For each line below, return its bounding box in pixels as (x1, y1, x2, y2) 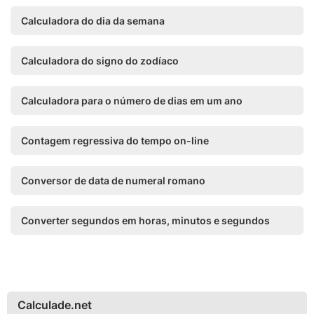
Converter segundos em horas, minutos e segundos (21, 214, 270, 226)
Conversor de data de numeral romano (21, 175, 205, 186)
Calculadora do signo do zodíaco (21, 55, 179, 67)
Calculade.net (18, 298, 92, 312)
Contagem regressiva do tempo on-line (21, 135, 209, 146)
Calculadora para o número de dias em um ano (21, 95, 243, 107)
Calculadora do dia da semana (21, 15, 165, 27)
